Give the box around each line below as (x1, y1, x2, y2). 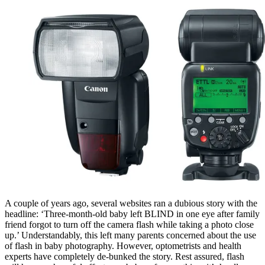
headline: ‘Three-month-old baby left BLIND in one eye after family (5, 208, 260, 219)
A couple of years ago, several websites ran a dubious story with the (5, 198, 257, 208)
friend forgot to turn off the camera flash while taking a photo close (5, 219, 254, 230)
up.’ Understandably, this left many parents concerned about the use (5, 230, 256, 240)
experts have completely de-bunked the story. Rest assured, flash (5, 251, 244, 261)
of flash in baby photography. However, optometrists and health (5, 240, 241, 251)
